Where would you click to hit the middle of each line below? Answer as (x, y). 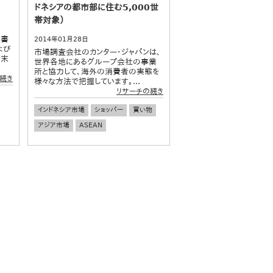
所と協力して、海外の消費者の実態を (97, 71)
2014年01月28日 (61, 39)
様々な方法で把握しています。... (87, 81)
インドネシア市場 (61, 110)
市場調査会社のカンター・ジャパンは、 (97, 52)
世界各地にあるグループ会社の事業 (95, 62)
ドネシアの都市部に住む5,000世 (96, 7)
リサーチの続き (140, 91)
